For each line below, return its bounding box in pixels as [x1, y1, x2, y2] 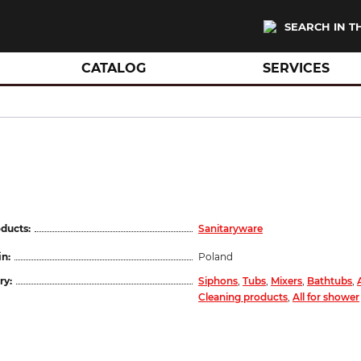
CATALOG [81, 60, 147, 76]
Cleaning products [198, 291, 288, 303]
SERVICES [262, 60, 330, 76]
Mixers [271, 275, 302, 287]
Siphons [198, 275, 238, 287]
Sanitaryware [198, 222, 263, 234]
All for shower [293, 291, 359, 303]
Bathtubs [307, 275, 352, 287]
